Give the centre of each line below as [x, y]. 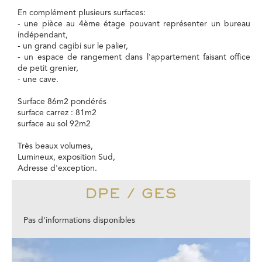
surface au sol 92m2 [54, 124]
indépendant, [43, 35]
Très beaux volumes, [55, 146]
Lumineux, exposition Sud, [66, 157]
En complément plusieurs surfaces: [82, 13]
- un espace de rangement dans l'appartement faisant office [134, 57]
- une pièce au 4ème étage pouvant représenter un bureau [134, 24]
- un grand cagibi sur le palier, [73, 46]
